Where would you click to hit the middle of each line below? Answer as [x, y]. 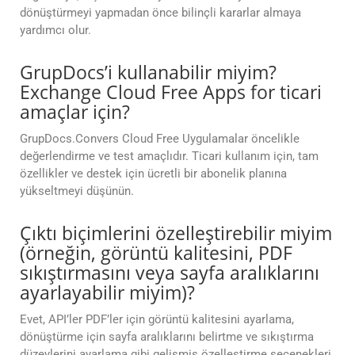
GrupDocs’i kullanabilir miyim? [148, 73]
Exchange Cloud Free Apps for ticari [171, 92]
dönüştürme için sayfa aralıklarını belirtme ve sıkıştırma [167, 337]
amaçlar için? [75, 112]
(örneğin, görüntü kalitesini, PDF [156, 253]
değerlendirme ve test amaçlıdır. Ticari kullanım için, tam [169, 157]
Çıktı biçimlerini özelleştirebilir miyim [176, 233]
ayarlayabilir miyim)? [107, 293]
